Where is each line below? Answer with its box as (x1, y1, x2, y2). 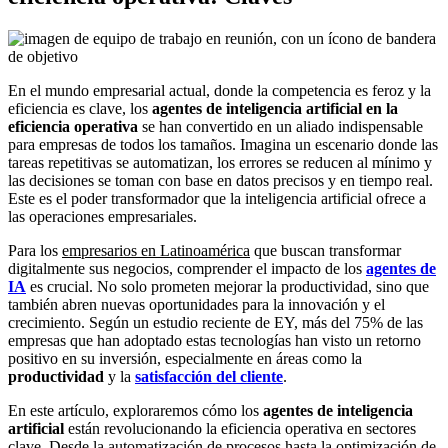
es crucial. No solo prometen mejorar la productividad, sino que (26, 277, 429, 295)
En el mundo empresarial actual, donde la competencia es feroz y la (8, 81, 431, 99)
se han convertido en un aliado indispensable (138, 117, 423, 135)
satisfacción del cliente (135, 367, 283, 385)
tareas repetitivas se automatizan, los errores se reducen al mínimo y (8, 153, 432, 171)
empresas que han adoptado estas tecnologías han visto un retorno (8, 331, 421, 349)
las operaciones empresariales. (8, 207, 197, 225)
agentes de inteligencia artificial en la (152, 99, 398, 117)
